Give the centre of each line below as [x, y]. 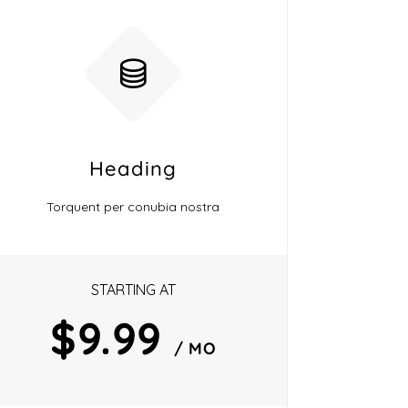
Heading [133, 168]
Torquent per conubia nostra [133, 207]
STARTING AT [133, 290]
